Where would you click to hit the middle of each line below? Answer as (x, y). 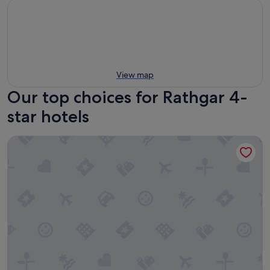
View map (135, 75)
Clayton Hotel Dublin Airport (70, 141)
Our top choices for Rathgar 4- (127, 97)
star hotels (48, 116)
